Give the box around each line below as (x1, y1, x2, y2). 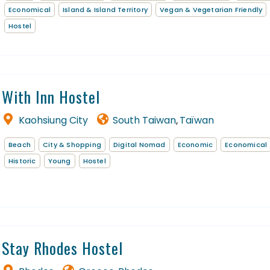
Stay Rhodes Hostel (2, 236, 123, 260)
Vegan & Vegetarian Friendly (160, 4, 263, 14)
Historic (8, 155, 36, 166)
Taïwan (180, 113, 214, 127)
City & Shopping (43, 139, 101, 149)
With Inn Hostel (2, 84, 100, 108)
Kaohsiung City (19, 113, 88, 127)
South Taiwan (113, 113, 176, 127)
